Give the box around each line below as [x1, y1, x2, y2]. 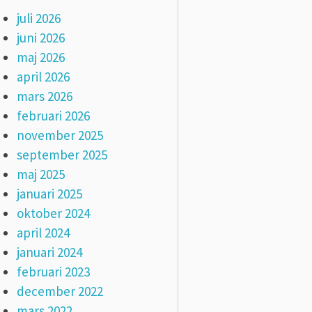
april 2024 [16, 224, 70, 241]
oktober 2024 [16, 204, 90, 221]
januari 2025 [16, 185, 82, 202]
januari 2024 [16, 243, 82, 260]
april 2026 [16, 68, 70, 85]
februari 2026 [16, 107, 90, 124]
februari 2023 [16, 263, 90, 280]
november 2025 [16, 126, 103, 143]
